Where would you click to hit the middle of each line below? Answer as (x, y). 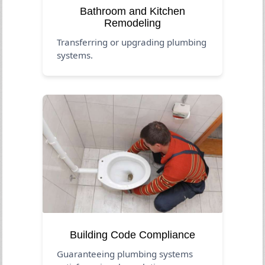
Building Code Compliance (132, 235)
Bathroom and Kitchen (132, 11)
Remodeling (132, 23)
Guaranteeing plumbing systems (125, 253)
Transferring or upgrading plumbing (132, 42)
